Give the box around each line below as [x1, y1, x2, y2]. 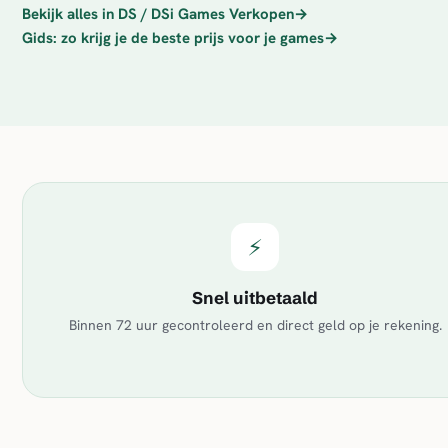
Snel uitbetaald [192, 287, 319, 308]
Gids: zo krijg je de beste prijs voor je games [22, 28, 324, 48]
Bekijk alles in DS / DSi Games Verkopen [22, 4, 294, 24]
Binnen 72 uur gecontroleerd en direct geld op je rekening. [68, 316, 442, 334]
